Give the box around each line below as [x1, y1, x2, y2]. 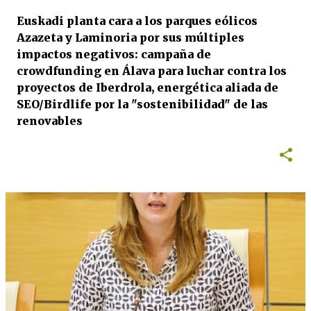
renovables [17, 114, 83, 128]
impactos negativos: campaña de [17, 47, 211, 61]
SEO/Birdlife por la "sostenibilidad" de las [17, 97, 268, 111]
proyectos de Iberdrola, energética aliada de [17, 81, 278, 94]
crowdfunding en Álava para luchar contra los [17, 64, 287, 78]
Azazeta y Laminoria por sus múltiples [17, 31, 244, 44]
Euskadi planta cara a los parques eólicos [17, 14, 258, 28]
